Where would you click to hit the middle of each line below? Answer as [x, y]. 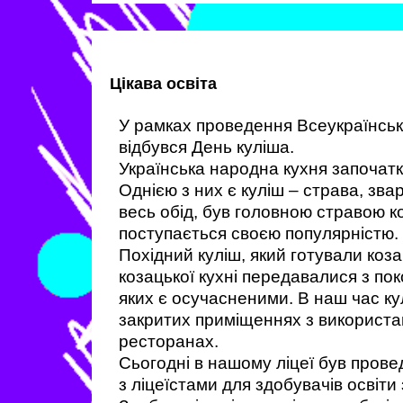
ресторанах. [169, 341]
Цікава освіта [163, 84]
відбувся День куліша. [206, 147]
